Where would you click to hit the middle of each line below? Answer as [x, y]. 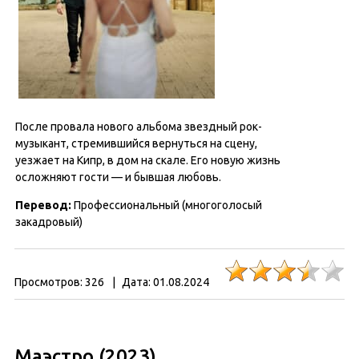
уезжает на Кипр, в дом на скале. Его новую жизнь [148, 160]
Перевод [42, 205]
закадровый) [49, 222]
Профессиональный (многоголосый [167, 205]
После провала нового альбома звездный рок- [139, 127]
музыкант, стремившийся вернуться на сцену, [136, 143]
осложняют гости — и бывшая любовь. [118, 177]
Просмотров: [48, 282]
